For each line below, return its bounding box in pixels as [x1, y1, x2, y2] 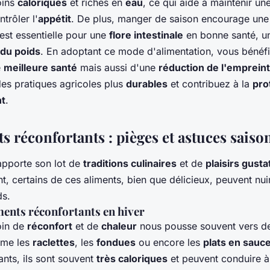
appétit [38, 13, 71, 25]
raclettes [33, 236, 75, 249]
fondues [96, 236, 136, 249]
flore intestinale [109, 29, 183, 42]
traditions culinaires [83, 157, 177, 170]
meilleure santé [4, 61, 77, 74]
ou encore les [136, 236, 203, 249]
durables [126, 78, 168, 90]
